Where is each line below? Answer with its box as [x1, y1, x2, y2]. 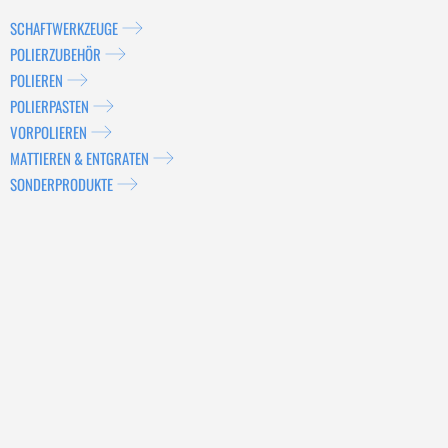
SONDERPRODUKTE [10, 172, 113, 195]
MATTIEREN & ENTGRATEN [10, 146, 149, 169]
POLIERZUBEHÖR [10, 42, 101, 65]
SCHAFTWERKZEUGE [10, 16, 118, 39]
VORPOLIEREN [10, 120, 87, 143]
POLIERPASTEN [10, 94, 89, 117]
